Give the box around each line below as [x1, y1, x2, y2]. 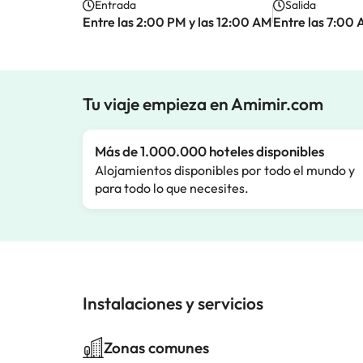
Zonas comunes [104, 338, 209, 357]
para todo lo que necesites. [95, 180, 249, 196]
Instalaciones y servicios [83, 293, 263, 314]
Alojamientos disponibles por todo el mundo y [95, 162, 355, 178]
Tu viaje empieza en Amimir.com [83, 93, 323, 114]
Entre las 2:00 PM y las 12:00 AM [83, 14, 272, 30]
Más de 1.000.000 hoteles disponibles [95, 143, 324, 160]
